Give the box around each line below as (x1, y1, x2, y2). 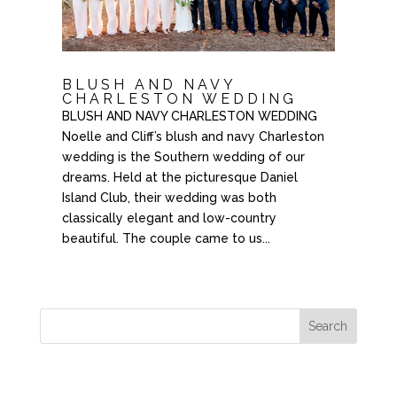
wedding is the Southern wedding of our (61, 150, 305, 165)
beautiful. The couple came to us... (61, 231, 270, 246)
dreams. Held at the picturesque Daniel (61, 170, 298, 185)
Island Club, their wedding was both (61, 191, 276, 206)
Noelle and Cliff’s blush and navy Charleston (61, 129, 324, 144)
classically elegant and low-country (61, 211, 276, 226)
